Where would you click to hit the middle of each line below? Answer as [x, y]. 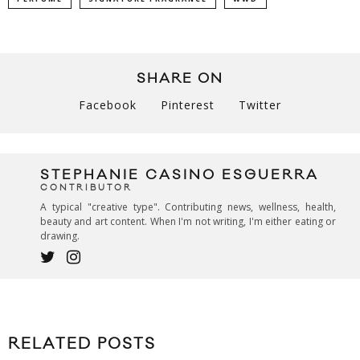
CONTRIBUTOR [86, 188]
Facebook [108, 105]
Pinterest [188, 105]
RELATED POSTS [82, 344]
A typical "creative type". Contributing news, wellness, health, [188, 207]
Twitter [260, 105]
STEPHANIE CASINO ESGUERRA [180, 176]
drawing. [60, 236]
